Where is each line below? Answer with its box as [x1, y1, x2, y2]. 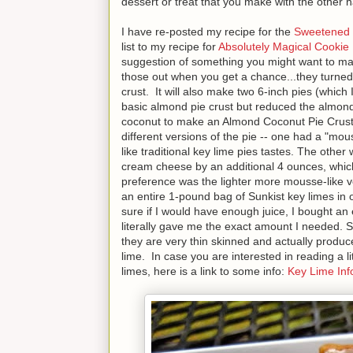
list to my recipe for [121, 39, 218, 53]
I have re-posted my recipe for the [121, 24, 294, 38]
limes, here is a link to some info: [121, 264, 288, 277]
